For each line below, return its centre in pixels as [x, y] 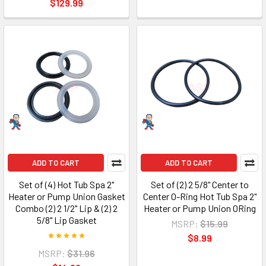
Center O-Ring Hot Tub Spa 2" [199, 196]
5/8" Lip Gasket [66, 220]
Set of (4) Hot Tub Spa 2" [66, 184]
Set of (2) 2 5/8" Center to [199, 184]
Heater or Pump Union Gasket [66, 196]
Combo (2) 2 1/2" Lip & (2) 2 [66, 208]
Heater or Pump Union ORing [199, 208]
